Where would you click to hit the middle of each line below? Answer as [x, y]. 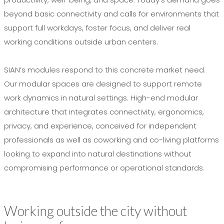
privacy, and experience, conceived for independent [100, 126]
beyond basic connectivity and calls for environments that [111, 14]
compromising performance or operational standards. [104, 168]
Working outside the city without [95, 211]
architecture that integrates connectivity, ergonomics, [104, 112]
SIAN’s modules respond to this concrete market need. [105, 70]
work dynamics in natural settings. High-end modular [101, 98]
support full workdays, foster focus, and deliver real [97, 28]
